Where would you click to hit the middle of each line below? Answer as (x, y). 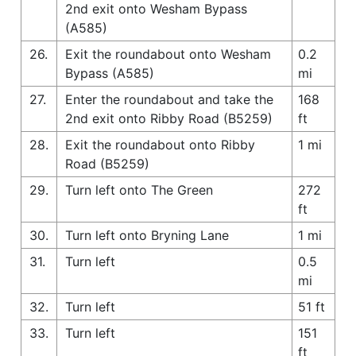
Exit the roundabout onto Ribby (160, 144)
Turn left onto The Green (139, 190)
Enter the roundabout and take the (169, 99)
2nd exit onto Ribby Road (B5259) (169, 118)
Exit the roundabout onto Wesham (168, 54)
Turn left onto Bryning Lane (147, 235)
